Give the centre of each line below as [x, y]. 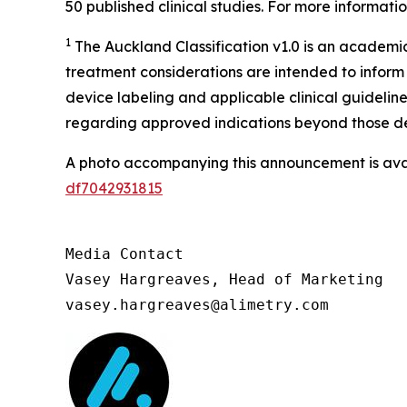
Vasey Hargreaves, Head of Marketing [224, 279]
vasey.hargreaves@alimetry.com [197, 304]
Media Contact [124, 253]
